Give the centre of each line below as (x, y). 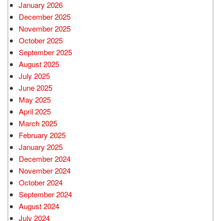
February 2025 (42, 135)
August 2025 (39, 64)
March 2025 (38, 123)
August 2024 (39, 206)
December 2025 (45, 16)
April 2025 (35, 111)
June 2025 (36, 87)
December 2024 (45, 158)
